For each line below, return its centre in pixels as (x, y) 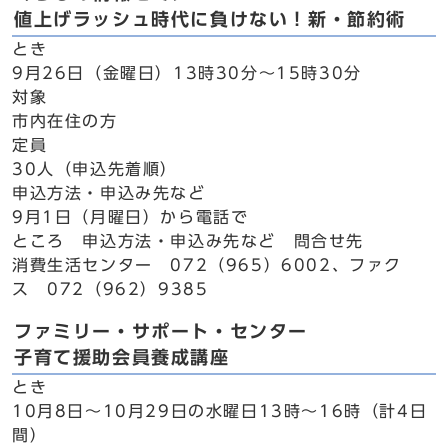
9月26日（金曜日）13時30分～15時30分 (187, 73)
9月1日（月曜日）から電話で (130, 217)
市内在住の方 (65, 121)
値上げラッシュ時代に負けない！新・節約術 (210, 19)
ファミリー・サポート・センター (161, 331)
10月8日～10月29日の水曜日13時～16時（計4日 (220, 411)
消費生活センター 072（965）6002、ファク (207, 265)
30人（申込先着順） (95, 169)
